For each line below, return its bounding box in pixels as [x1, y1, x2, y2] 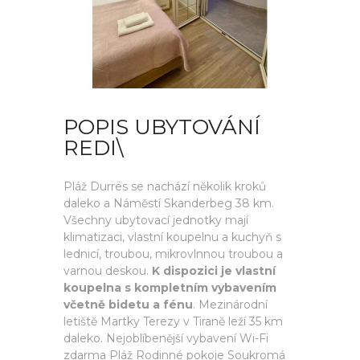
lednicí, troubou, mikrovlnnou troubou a [63, 247, 283, 261]
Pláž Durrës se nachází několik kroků [63, 179, 266, 194]
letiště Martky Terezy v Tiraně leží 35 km [63, 314, 283, 329]
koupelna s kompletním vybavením [63, 280, 276, 295]
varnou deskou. [63, 264, 152, 278]
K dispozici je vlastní [152, 264, 276, 278]
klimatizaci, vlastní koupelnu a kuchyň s [63, 230, 281, 244]
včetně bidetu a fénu [63, 297, 193, 312]
